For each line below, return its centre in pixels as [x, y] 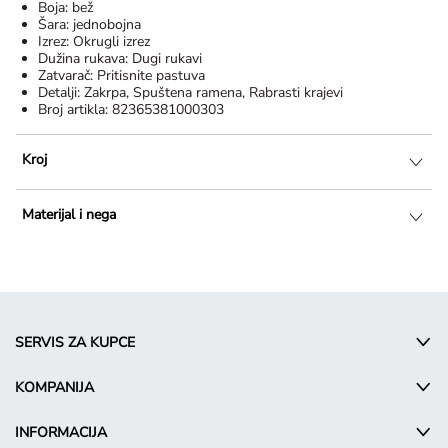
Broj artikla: [75, 110]
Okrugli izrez [111, 42]
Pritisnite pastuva [151, 76]
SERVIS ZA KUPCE [75, 343]
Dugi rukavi [167, 59]
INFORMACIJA [61, 433]
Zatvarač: [67, 76]
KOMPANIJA [54, 388]
